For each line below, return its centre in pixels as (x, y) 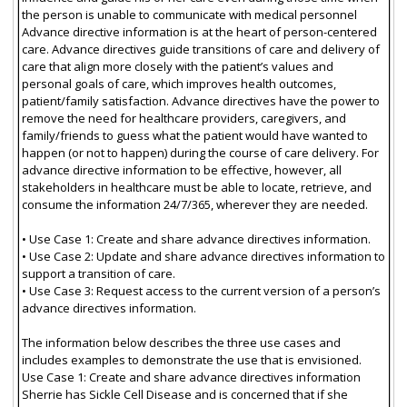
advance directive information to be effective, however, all (181, 169)
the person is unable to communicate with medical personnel (189, 14)
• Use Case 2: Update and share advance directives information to (203, 256)
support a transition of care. (98, 273)
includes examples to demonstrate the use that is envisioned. (191, 359)
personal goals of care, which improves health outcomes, (179, 83)
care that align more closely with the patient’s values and (177, 66)
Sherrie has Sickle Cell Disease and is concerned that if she (184, 394)
